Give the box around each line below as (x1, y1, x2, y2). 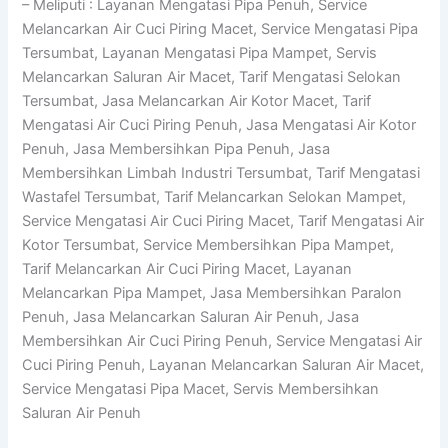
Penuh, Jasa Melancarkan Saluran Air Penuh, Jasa (22, 307, 360, 326)
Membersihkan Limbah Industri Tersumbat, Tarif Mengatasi (22, 163, 421, 182)
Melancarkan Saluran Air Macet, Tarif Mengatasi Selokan (22, 67, 402, 86)
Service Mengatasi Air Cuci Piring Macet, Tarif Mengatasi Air (22, 211, 425, 230)
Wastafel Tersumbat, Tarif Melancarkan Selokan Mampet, (22, 187, 407, 206)
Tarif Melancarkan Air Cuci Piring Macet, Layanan (22, 259, 353, 278)
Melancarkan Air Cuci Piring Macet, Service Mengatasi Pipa (22, 19, 419, 38)
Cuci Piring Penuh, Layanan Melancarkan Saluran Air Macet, (22, 355, 425, 374)
